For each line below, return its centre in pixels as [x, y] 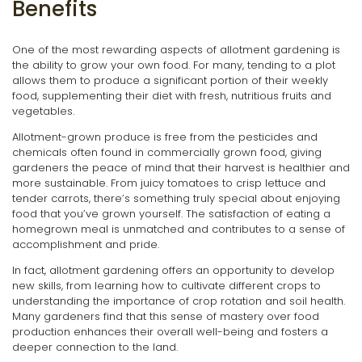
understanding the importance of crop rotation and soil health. [179, 301]
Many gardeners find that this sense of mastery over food [166, 317]
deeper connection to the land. [95, 347]
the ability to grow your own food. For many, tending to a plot [174, 65]
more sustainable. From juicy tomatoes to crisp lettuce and [169, 183]
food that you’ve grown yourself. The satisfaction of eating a [171, 214]
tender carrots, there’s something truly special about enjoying [176, 199]
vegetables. [43, 112]
